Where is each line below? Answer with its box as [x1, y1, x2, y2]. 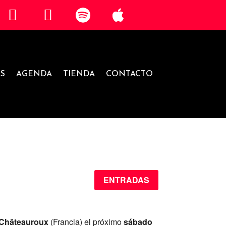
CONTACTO [105, 70, 153, 78]
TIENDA [63, 70, 95, 78]
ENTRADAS [103, 174, 149, 186]
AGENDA [16, 70, 52, 78]
